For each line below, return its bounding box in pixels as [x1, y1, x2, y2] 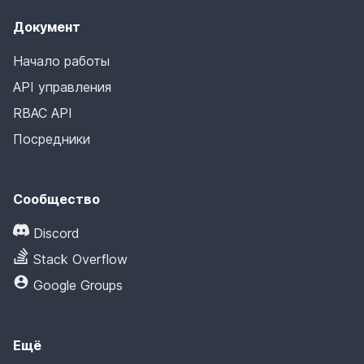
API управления [13, 78, 111, 95]
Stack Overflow [33, 250, 128, 267]
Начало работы [13, 52, 110, 69]
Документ [13, 18, 80, 35]
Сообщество [13, 190, 100, 207]
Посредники [13, 130, 90, 147]
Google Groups [33, 276, 123, 293]
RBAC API [13, 104, 72, 121]
